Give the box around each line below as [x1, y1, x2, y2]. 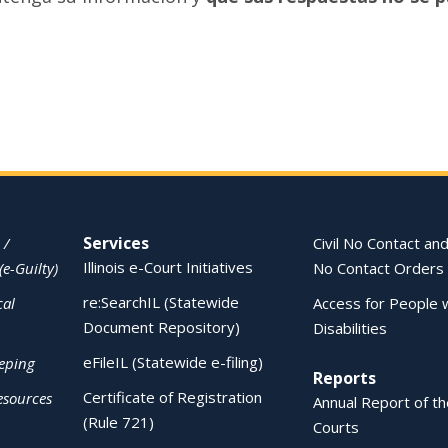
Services [83, 232, 149, 254]
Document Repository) [83, 317, 240, 337]
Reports [312, 367, 376, 389]
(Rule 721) [83, 412, 154, 432]
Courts [312, 417, 359, 437]
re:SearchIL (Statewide [83, 292, 239, 312]
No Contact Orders [312, 258, 444, 278]
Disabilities [312, 318, 387, 338]
